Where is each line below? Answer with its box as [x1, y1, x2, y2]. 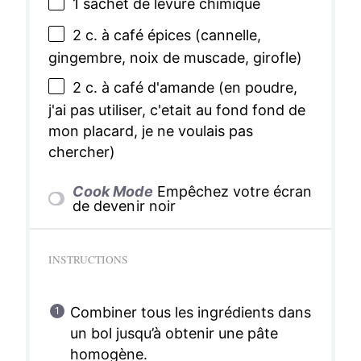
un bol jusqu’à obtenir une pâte [69, 324, 279, 342]
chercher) [48, 143, 115, 160]
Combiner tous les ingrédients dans [69, 303, 312, 321]
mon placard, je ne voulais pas [48, 122, 254, 139]
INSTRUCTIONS [48, 251, 128, 267]
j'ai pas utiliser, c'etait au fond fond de [48, 101, 306, 118]
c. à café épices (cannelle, [81, 27, 262, 44]
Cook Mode [73, 182, 153, 200]
